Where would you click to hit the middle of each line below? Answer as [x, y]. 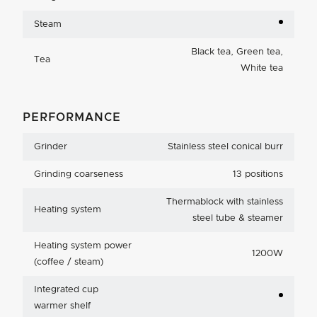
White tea [262, 68]
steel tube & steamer [238, 218]
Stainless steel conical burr [225, 146]
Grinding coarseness [79, 174]
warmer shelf [62, 306]
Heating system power [83, 246]
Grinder [51, 146]
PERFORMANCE [72, 117]
